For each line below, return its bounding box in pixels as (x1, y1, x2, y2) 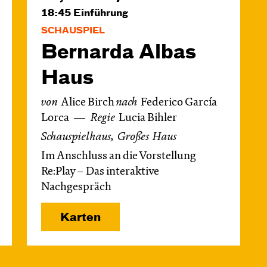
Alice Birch (61, 97, 116, 108)
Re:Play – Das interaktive (41, 166, 159, 178)
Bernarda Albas (41, 44, 196, 63)
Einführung (73, 9, 128, 18)
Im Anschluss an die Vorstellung (41, 151, 196, 162)
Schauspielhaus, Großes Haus (41, 132, 177, 143)
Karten (60, 212, 101, 223)
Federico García (141, 97, 216, 108)
